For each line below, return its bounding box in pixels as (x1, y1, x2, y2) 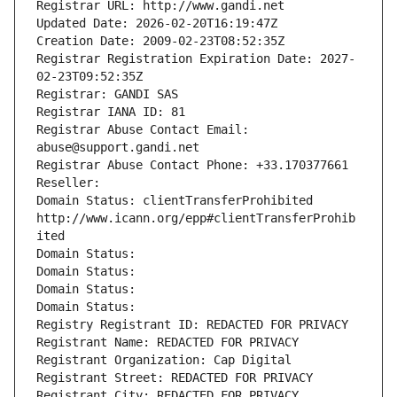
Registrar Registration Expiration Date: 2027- (36, 51, 355, 66)
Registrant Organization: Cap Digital (36, 353, 292, 368)
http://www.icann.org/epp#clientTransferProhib (36, 211, 355, 226)
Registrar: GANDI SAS (36, 87, 178, 102)
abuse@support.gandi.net (36, 140, 199, 155)
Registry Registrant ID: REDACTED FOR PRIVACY (36, 317, 348, 332)
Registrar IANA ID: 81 (36, 105, 185, 120)
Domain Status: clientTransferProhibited (36, 193, 313, 208)
